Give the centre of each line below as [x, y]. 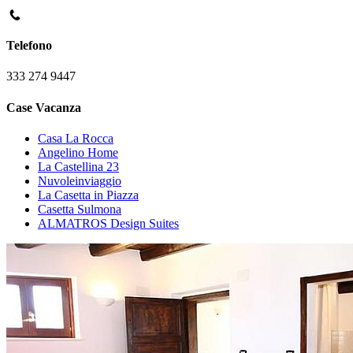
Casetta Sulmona [80, 209]
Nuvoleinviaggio [80, 180]
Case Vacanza [44, 107]
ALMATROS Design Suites [108, 223]
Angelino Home [78, 152]
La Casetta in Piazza [88, 195]
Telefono [29, 46]
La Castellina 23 [78, 166]
